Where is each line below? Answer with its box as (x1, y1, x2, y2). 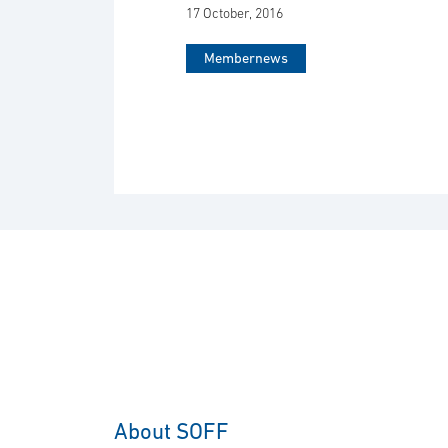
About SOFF (114, 417, 229, 444)
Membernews (204, 50, 288, 67)
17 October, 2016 (186, 5, 283, 22)
